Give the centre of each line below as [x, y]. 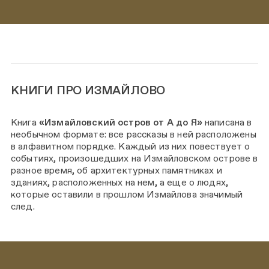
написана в [227, 122]
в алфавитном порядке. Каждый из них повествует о [131, 147]
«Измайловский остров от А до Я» [120, 122]
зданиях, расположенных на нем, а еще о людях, [120, 183]
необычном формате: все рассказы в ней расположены [134, 134]
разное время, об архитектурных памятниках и [116, 171]
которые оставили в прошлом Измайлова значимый [127, 195]
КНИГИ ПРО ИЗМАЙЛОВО [88, 90]
